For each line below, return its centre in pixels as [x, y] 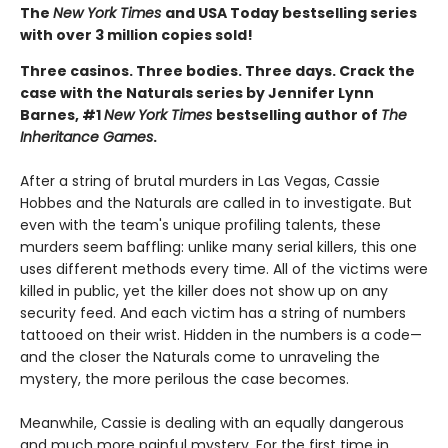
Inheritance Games [86, 136]
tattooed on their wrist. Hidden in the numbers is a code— [221, 334]
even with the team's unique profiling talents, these [200, 224]
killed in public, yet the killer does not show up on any [204, 290]
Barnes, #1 [62, 114]
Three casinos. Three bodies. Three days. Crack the [217, 70]
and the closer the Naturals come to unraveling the [200, 356]
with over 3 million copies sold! [136, 34]
